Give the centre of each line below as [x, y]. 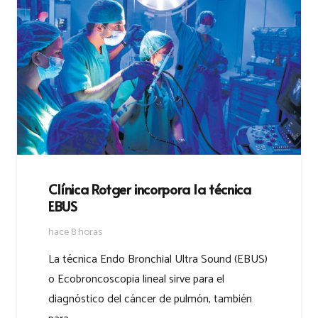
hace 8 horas [75, 232]
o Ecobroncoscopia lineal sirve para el [136, 280]
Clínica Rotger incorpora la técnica [150, 189]
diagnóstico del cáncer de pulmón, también [150, 300]
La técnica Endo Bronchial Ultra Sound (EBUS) [158, 260]
